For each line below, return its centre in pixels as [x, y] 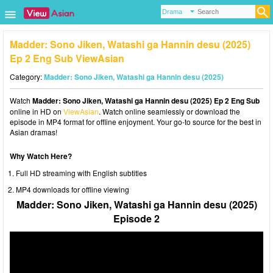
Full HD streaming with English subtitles [81, 173]
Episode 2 [136, 218]
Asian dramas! [34, 132]
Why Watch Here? [41, 156]
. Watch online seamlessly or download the [169, 111]
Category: [27, 76]
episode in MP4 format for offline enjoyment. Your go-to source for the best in [136, 122]
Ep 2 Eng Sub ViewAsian [67, 58]
